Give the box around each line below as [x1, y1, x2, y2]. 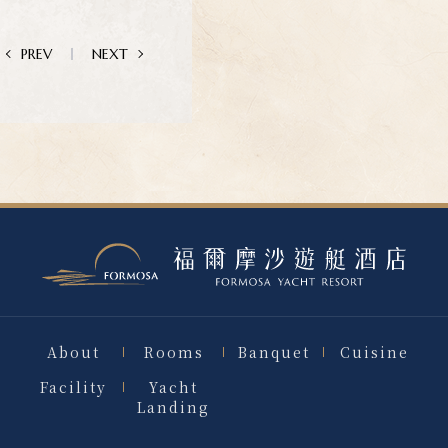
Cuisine [339, 342, 409, 362]
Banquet [238, 342, 311, 362]
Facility [39, 377, 107, 397]
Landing [137, 397, 211, 417]
